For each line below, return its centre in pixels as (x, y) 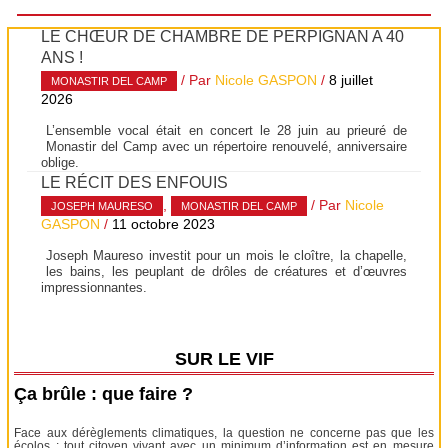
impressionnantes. (94, 287)
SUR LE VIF (224, 358)
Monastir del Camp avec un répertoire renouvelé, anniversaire (226, 146)
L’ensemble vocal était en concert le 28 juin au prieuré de (226, 130)
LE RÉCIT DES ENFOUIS (135, 181)
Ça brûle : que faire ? (104, 393)
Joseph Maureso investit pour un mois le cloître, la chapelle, (226, 255)
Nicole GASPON (266, 81)
